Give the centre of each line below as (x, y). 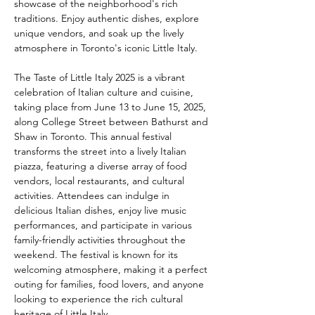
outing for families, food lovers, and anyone (110, 284)
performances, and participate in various (104, 225)
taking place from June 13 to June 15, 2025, (111, 107)
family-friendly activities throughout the (101, 240)
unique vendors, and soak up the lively (100, 33)
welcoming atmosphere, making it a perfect (112, 269)
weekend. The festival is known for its (97, 255)
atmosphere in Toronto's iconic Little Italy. (106, 48)
